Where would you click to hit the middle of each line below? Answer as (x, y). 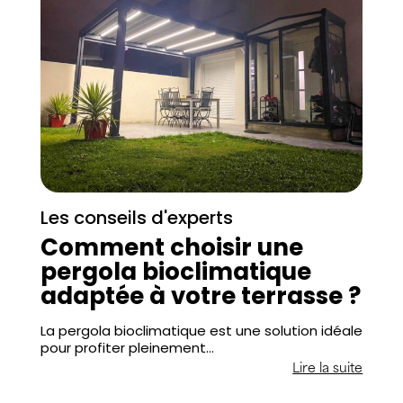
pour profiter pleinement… (127, 348)
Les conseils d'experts (136, 218)
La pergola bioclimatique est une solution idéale (201, 331)
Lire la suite (328, 370)
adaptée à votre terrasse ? (200, 296)
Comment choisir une (171, 248)
